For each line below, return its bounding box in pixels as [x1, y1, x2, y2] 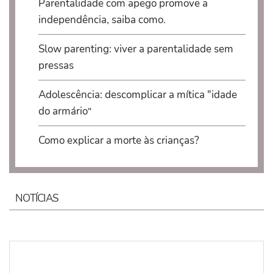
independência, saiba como [38, 13, 163, 27]
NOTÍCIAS [15, 191, 58, 206]
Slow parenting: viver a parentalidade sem [38, 42, 233, 57]
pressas [38, 58, 74, 73]
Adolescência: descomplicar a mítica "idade [38, 88, 237, 102]
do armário [38, 104, 88, 119]
